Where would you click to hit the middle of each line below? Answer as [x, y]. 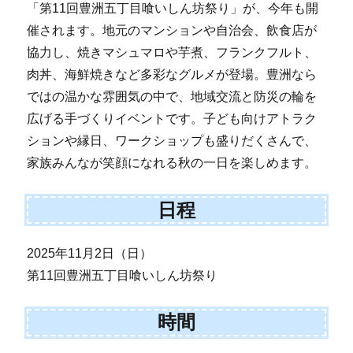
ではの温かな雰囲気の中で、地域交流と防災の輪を [172, 97]
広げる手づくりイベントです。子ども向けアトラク [172, 119]
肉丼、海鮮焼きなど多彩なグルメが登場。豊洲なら [172, 75]
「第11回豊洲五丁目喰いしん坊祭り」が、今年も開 [173, 9]
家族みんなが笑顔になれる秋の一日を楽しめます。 [172, 163]
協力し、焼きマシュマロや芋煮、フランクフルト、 [172, 53]
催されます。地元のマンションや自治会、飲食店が [172, 31]
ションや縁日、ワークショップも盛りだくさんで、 [172, 141]
